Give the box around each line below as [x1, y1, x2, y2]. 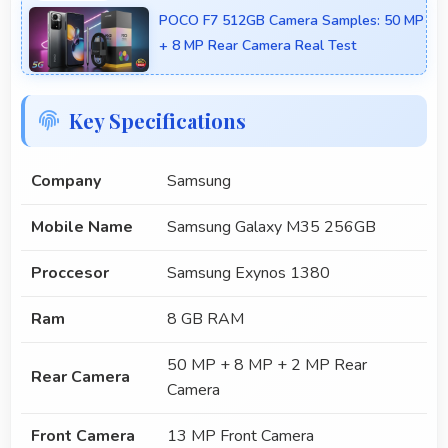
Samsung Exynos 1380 [167, 262, 330, 285]
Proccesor [31, 262, 109, 285]
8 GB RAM [167, 308, 244, 331]
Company [31, 170, 101, 193]
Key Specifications [69, 107, 246, 135]
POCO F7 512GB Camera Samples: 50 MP [159, 11, 424, 31]
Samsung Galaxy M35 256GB [167, 216, 376, 239]
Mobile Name [31, 216, 133, 239]
